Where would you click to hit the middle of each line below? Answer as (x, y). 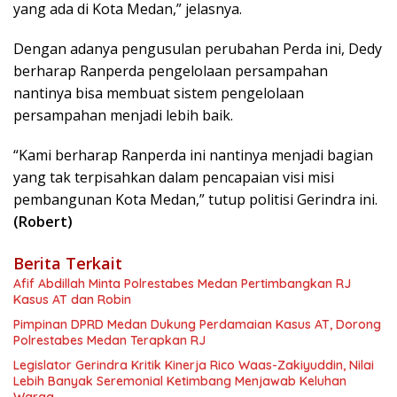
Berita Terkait (68, 264)
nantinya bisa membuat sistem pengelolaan (159, 93)
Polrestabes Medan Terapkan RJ (109, 341)
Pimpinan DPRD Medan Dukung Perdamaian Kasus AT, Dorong (197, 325)
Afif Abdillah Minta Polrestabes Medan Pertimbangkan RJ (182, 284)
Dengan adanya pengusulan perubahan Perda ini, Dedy (198, 49)
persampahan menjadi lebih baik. (123, 116)
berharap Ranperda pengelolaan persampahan (171, 71)
